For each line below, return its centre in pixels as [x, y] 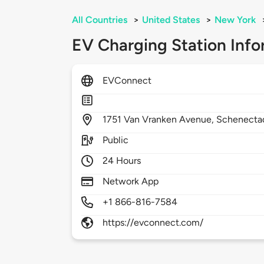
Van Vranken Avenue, [170, 120]
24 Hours [122, 161]
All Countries [100, 20]
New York [235, 20]
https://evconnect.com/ [153, 223]
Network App [131, 181]
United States [171, 20]
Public [116, 140]
